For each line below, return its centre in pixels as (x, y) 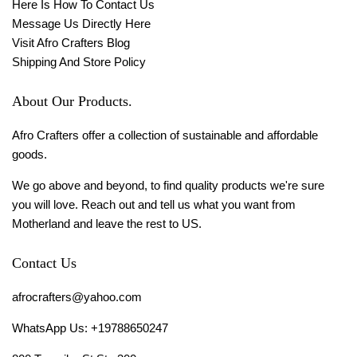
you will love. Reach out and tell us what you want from (154, 205)
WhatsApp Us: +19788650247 (90, 328)
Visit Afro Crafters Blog (71, 43)
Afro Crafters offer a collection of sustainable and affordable (165, 135)
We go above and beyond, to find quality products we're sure (168, 186)
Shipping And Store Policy (79, 62)
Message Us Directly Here (81, 24)
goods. (29, 155)
